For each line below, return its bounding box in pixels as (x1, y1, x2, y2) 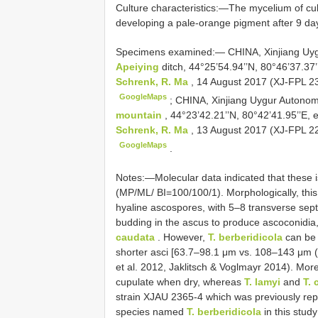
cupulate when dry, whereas (116, 275, 244, 287)
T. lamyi (244, 275, 280, 287)
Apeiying (116, 61, 162, 73)
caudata (116, 231, 155, 243)
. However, (155, 231, 208, 243)
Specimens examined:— (116, 46, 228, 58)
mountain (116, 109, 165, 121)
